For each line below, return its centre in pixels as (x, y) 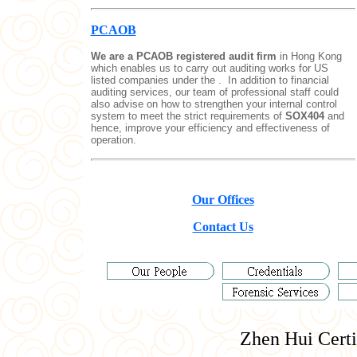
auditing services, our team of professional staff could (214, 92)
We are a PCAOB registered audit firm (185, 56)
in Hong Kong (310, 56)
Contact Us (223, 227)
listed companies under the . (156, 80)
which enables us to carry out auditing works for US (209, 68)
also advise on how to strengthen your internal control (214, 104)
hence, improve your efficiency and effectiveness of (210, 128)
